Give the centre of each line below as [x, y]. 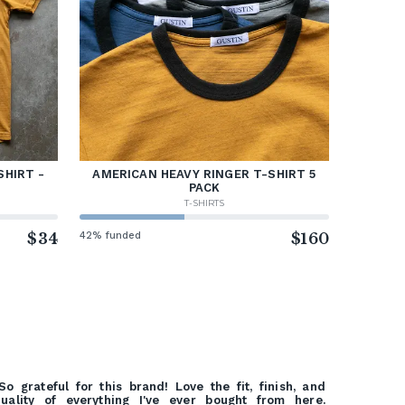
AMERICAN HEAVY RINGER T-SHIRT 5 [204, 174]
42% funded [111, 236]
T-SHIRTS [204, 203]
